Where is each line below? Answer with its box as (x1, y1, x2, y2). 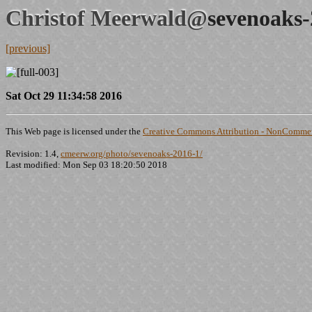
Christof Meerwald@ (6, 6, 208, 31)
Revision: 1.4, (6, 148, 61, 159)
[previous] (6, 42, 50, 54)
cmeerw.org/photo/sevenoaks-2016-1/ (61, 148, 203, 159)
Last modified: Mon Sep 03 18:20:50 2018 (6, 159, 167, 170)
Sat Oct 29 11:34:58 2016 (6, 90, 122, 102)
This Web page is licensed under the (6, 126, 143, 136)
